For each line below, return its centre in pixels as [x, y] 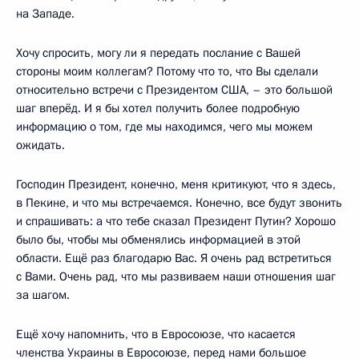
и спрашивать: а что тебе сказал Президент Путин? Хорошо [176, 221]
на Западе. [45, 14]
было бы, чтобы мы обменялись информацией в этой [158, 240]
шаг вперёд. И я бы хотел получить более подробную [158, 108]
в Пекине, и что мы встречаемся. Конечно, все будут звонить [179, 203]
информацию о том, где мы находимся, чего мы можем [164, 127]
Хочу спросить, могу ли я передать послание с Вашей [158, 53]
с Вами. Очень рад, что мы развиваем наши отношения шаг [176, 276]
